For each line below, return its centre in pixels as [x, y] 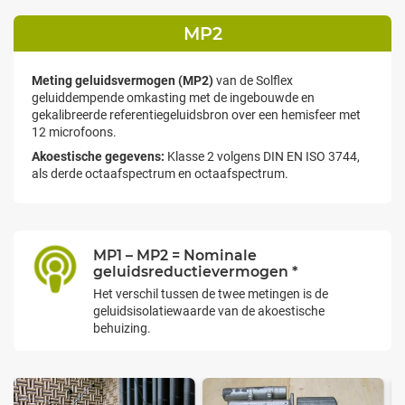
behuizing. [122, 329]
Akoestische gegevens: [98, 157]
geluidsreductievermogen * [196, 272]
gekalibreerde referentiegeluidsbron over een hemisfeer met [196, 115]
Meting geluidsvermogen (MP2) [122, 81]
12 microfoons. [74, 132]
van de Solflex [253, 81]
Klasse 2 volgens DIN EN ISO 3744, [262, 157]
